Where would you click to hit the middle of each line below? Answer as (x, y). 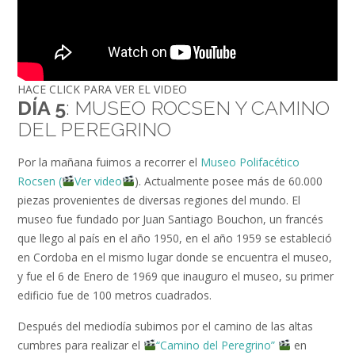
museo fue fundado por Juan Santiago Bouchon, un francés (170, 219)
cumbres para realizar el (80, 345)
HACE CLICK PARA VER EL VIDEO (102, 90)
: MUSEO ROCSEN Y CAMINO (198, 108)
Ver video (98, 181)
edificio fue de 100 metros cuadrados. (115, 295)
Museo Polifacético (250, 162)
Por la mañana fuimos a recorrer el (109, 162)
